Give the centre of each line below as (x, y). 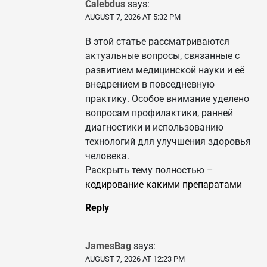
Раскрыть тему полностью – (149, 170)
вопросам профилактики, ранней (159, 113)
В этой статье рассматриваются (157, 42)
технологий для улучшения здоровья (168, 142)
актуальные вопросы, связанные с (162, 56)
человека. (107, 156)
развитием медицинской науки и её (165, 70)
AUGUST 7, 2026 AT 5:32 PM (133, 17)
